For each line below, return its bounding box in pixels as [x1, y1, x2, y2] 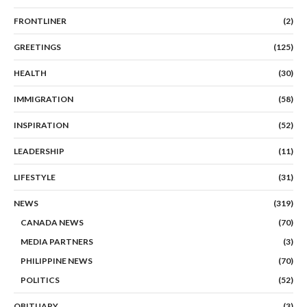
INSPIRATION [14, 119, 69, 130]
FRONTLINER [14, 15, 66, 26]
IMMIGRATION [14, 93, 73, 104]
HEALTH [14, 67, 47, 78]
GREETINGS [14, 41, 61, 52]
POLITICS [21, 274, 60, 285]
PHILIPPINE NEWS [21, 255, 93, 266]
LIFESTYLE [14, 171, 56, 182]
